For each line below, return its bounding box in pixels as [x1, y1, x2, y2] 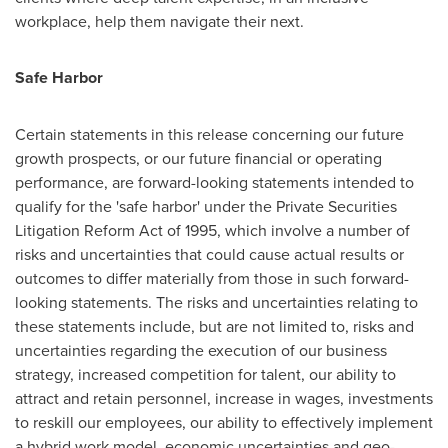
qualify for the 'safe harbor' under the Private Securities [15, 195, 397, 217]
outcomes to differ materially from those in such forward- [15, 267, 409, 289]
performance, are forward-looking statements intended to [15, 171, 414, 193]
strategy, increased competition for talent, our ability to [15, 363, 396, 385]
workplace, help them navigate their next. [15, 10, 304, 32]
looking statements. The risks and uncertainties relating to [15, 291, 418, 313]
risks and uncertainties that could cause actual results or [15, 243, 404, 265]
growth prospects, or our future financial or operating [15, 147, 382, 169]
